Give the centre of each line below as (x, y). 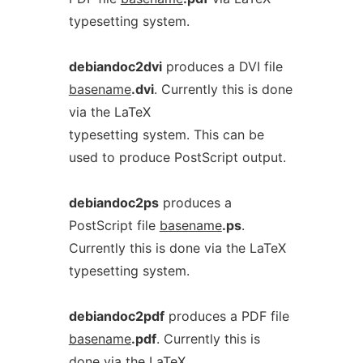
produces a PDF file (226, 316)
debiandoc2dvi (115, 66)
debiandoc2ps (113, 203)
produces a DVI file (222, 66)
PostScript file (114, 225)
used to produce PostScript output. (177, 157)
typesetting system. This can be (166, 135)
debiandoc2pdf (116, 316)
